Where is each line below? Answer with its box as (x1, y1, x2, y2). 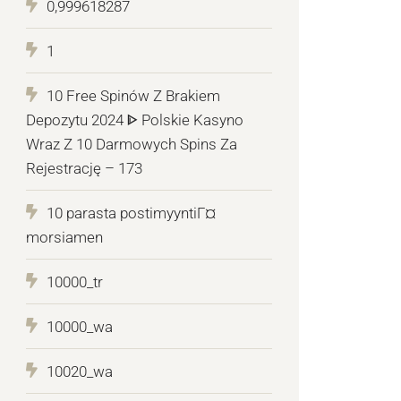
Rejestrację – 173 (26, 159, 143, 178)
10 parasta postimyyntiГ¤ (47, 204, 217, 223)
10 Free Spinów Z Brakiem (47, 87, 221, 106)
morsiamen (26, 228, 104, 247)
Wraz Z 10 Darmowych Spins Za (26, 135, 238, 154)
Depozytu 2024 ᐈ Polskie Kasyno (26, 111, 244, 130)
